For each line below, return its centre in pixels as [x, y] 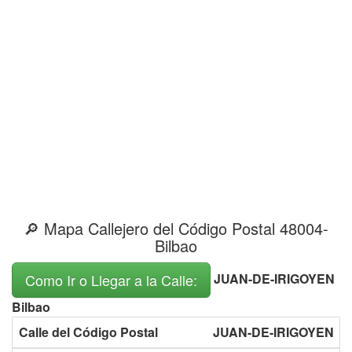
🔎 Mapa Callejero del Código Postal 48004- [176, 228]
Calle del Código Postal [88, 332]
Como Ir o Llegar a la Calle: [111, 279]
